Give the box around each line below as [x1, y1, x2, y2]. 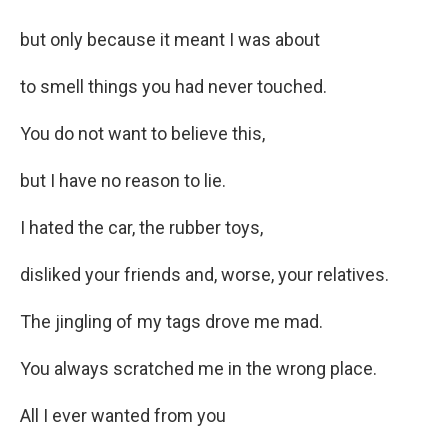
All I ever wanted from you [20, 405, 226, 427]
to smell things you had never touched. [20, 76, 327, 98]
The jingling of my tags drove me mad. [20, 311, 323, 333]
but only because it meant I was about [20, 29, 320, 51]
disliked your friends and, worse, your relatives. [20, 264, 389, 286]
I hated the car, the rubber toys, [20, 217, 263, 239]
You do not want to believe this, [20, 123, 265, 145]
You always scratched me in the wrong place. [20, 358, 377, 380]
